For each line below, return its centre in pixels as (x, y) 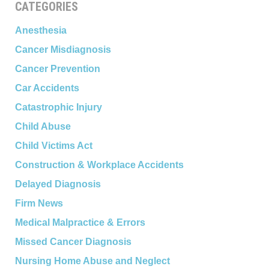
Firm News (39, 203)
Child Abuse (43, 126)
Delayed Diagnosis (58, 184)
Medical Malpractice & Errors (80, 222)
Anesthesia (41, 30)
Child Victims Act (53, 146)
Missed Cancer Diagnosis (73, 242)
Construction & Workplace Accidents (99, 165)
